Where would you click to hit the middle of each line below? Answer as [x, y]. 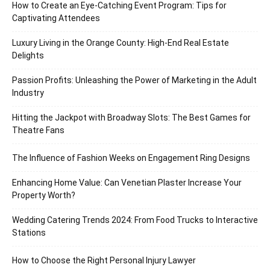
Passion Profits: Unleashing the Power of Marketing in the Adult [134, 80]
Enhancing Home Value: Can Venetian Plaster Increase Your [127, 183]
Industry [28, 93]
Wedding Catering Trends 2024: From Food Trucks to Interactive [135, 220]
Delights [28, 56]
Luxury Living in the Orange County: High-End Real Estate [121, 43]
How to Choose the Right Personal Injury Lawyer [104, 261]
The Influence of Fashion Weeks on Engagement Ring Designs [131, 158]
